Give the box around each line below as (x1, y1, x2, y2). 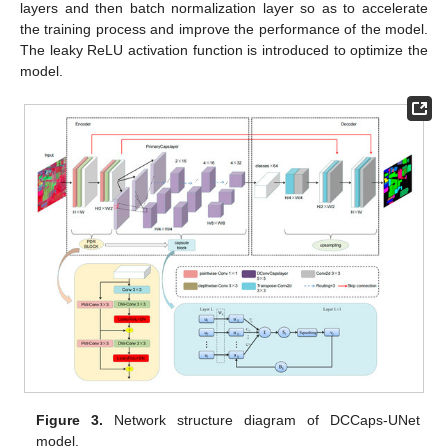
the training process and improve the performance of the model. (20, 21, 428, 38)
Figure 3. (36, 412, 104, 429)
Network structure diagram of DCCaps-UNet (103, 412, 420, 429)
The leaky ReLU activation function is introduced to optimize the (20, 42, 428, 59)
